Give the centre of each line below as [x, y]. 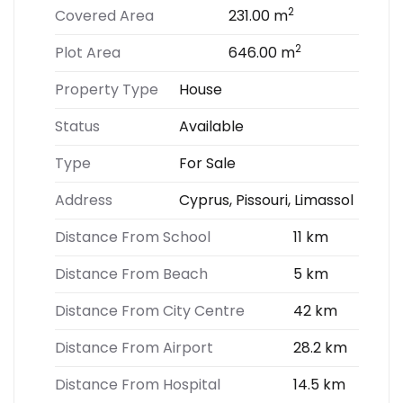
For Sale [207, 163]
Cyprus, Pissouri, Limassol [266, 200]
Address [84, 200]
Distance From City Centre [150, 311]
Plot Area [88, 53]
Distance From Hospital [138, 385]
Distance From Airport [134, 348]
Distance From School [133, 237]
